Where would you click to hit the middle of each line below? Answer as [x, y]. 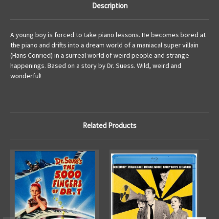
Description [109, 6]
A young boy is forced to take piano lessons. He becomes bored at [108, 35]
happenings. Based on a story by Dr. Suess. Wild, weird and [96, 66]
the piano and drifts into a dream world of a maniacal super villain [104, 45]
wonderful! [26, 76]
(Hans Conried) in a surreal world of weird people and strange [100, 55]
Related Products [109, 126]
